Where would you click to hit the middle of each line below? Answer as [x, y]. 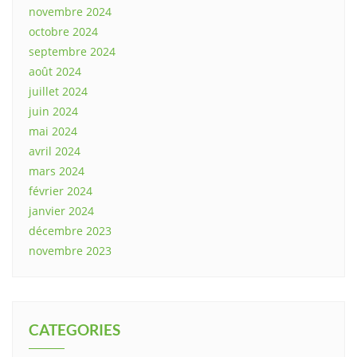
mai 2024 [53, 131]
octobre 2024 [63, 32]
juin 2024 [53, 112]
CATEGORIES [75, 330]
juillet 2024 [58, 92]
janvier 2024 [61, 211]
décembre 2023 [70, 231]
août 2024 [55, 72]
